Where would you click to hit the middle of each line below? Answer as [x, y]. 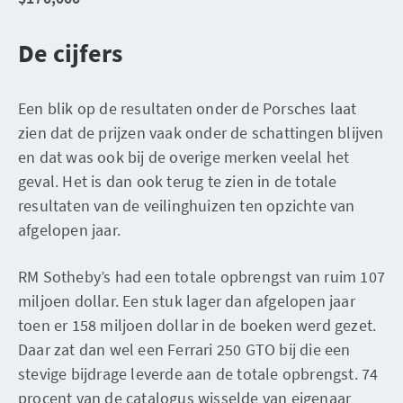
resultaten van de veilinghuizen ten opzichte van [187, 205]
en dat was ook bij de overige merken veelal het [184, 157]
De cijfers [70, 53]
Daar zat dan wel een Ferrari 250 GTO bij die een [184, 349]
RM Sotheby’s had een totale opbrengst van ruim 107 [202, 276]
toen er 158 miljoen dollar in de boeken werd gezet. [197, 325]
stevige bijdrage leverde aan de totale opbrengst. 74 [198, 373]
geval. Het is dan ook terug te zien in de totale [178, 181]
